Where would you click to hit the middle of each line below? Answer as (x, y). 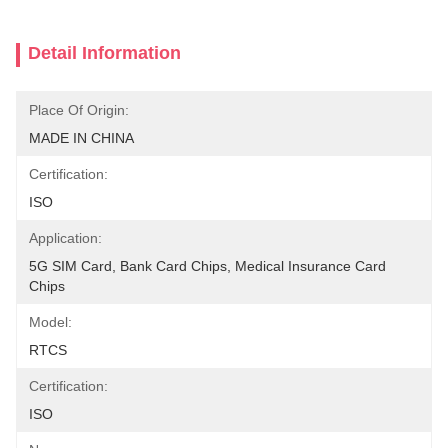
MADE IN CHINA (81, 138)
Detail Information (104, 53)
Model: (50, 322)
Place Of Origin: (79, 110)
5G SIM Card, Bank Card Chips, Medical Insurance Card (207, 266)
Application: (65, 238)
